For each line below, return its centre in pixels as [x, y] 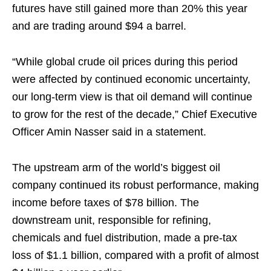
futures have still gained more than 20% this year [130, 8]
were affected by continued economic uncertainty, [131, 79]
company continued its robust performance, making [135, 185]
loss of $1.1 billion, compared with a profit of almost [135, 255]
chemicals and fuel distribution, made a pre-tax [125, 238]
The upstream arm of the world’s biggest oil [116, 168]
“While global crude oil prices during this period [125, 62]
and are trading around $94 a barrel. [99, 26]
